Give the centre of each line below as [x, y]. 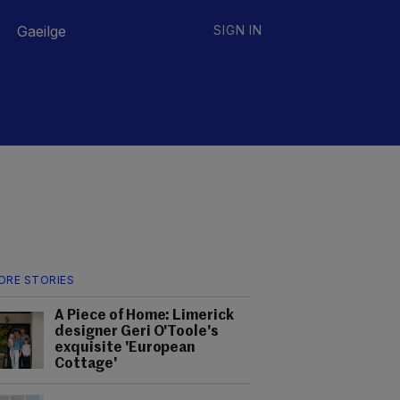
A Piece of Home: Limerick [145, 316]
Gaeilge [42, 31]
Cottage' [86, 364]
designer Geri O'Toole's [137, 332]
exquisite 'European [125, 348]
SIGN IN [238, 30]
